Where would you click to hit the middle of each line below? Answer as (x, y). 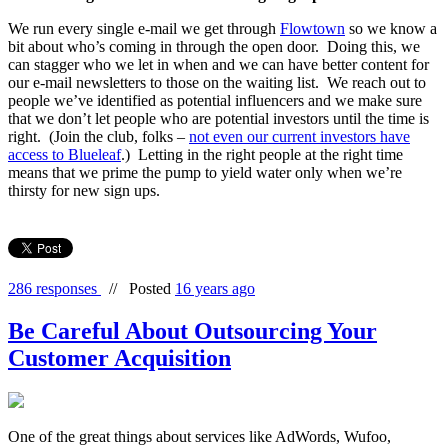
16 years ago (215, 289)
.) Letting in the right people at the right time (262, 155)
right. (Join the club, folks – (98, 137)
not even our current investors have (299, 137)
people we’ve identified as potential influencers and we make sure (215, 101)
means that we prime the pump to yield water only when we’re (205, 173)
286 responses (54, 289)
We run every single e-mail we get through (144, 29)
